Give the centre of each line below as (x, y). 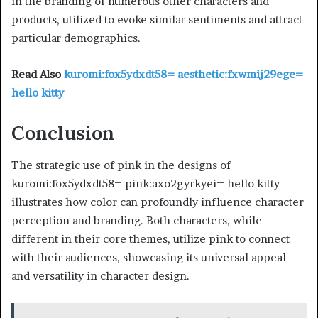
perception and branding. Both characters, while (137, 220)
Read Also (38, 75)
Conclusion (63, 133)
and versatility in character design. (100, 275)
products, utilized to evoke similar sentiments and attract (157, 20)
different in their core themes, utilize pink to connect (150, 238)
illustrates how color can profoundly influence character (158, 202)
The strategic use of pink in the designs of (121, 165)
